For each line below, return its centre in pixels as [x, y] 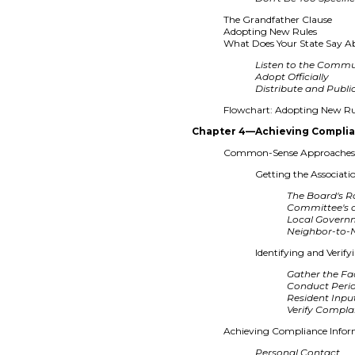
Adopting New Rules [271, 31]
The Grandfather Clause [278, 19]
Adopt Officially [292, 76]
